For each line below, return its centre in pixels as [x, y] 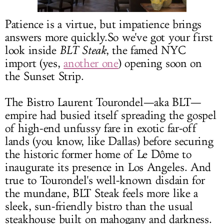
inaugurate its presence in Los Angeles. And [108, 167]
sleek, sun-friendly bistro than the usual [99, 206]
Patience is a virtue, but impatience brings [103, 24]
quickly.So [95, 37]
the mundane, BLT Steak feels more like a [102, 193]
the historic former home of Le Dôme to [98, 154]
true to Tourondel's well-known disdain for [105, 180]
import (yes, [34, 63]
